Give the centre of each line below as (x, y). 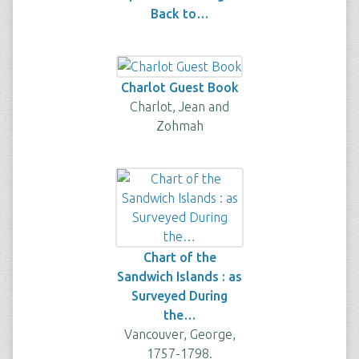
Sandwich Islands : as (179, 276)
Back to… (179, 14)
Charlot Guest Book (179, 87)
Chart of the (179, 257)
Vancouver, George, (179, 334)
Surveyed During (179, 296)
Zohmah (179, 126)
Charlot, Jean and (179, 107)
